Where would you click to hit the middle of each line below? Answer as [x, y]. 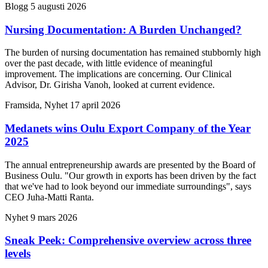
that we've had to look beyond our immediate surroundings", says [128, 186]
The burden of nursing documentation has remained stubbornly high [133, 53]
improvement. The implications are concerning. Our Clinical [118, 74]
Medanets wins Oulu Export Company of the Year [128, 128]
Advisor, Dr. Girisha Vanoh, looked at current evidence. [110, 85]
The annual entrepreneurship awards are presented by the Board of [130, 165]
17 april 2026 [95, 105]
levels [18, 254]
